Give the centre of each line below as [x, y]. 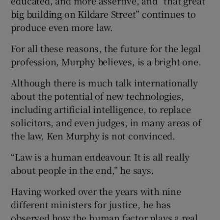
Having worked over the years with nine [96, 191]
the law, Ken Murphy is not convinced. [93, 135]
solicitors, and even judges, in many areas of [106, 122]
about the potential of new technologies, [97, 96]
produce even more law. [62, 27]
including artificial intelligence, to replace [101, 109]
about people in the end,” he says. [82, 170]
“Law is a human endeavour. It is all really [100, 156]
